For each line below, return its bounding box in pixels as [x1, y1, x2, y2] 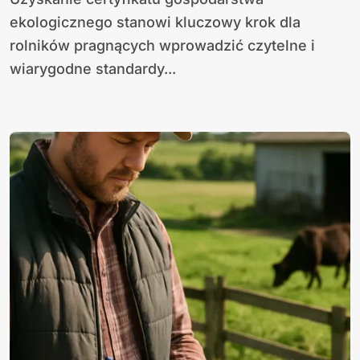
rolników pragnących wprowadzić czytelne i [10, 37, 315, 54]
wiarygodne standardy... [10, 60, 176, 77]
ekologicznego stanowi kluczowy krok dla [10, 14, 301, 31]
